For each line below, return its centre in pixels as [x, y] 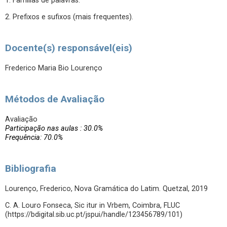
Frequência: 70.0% [34, 138]
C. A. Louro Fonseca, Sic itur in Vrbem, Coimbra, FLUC [92, 205]
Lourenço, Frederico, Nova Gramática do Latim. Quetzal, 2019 [106, 189]
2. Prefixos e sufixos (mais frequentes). [69, 17]
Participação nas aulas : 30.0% [54, 128]
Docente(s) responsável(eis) [69, 48]
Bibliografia [31, 168]
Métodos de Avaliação [55, 99]
